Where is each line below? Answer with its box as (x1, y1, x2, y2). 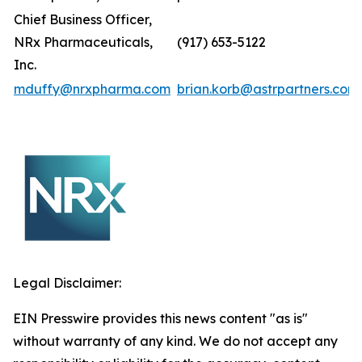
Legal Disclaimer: (13, 275, 121, 291)
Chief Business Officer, (14, 11, 152, 27)
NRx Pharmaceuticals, (14, 34, 153, 50)
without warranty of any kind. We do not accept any (13, 333, 338, 349)
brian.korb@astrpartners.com (177, 81, 359, 97)
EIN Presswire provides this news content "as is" (13, 310, 308, 326)
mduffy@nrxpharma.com (14, 81, 170, 97)
